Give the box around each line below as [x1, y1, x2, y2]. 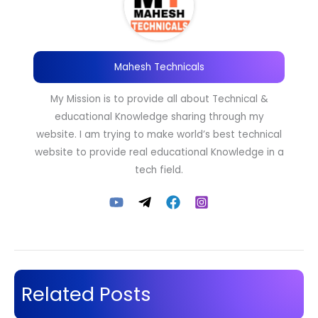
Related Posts [21, 280, 151, 308]
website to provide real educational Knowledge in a [34, 145, 284, 159]
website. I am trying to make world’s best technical [36, 127, 282, 141]
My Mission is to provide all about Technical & [50, 92, 268, 106]
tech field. [135, 163, 183, 177]
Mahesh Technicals [114, 60, 204, 74]
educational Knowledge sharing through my [54, 109, 264, 124]
